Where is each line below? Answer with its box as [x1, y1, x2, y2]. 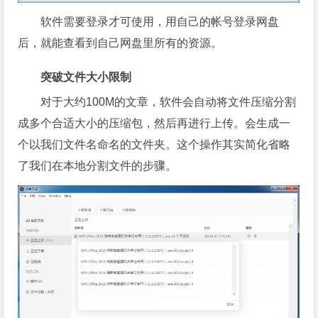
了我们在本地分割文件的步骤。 [18, 160, 177, 172]
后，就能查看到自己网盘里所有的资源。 [18, 37, 223, 50]
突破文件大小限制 [40, 71, 132, 84]
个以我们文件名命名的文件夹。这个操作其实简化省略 [18, 138, 291, 151]
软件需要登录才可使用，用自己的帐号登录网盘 [40, 16, 280, 28]
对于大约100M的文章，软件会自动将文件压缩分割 [40, 96, 297, 109]
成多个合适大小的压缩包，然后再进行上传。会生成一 [18, 117, 291, 130]
